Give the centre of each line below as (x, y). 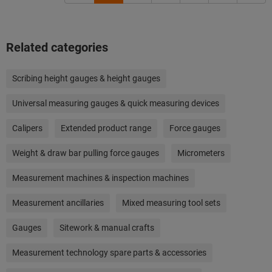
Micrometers (201, 153)
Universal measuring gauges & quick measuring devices (116, 103)
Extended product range (106, 128)
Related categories (57, 47)
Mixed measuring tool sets (171, 203)
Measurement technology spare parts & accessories (109, 253)
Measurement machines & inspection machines (100, 178)
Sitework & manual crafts (107, 228)
